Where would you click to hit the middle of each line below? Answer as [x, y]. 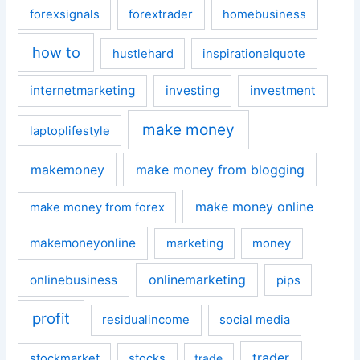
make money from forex [97, 208]
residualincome [146, 320]
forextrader [161, 14]
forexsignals [64, 14]
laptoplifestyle [70, 131]
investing [193, 91]
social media [254, 320]
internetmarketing [83, 91]
